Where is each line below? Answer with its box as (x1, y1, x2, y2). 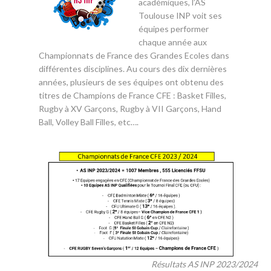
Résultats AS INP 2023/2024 (151, 258, 258, 269)
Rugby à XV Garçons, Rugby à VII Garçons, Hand (39, 103, 221, 114)
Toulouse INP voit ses (139, 10, 222, 21)
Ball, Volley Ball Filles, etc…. (39, 117, 139, 127)
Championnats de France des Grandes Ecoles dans (39, 50, 229, 60)
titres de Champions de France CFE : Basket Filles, (39, 90, 226, 100)
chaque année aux (139, 37, 207, 47)
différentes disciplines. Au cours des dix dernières (39, 64, 227, 74)
